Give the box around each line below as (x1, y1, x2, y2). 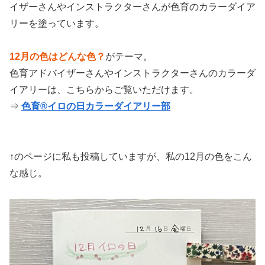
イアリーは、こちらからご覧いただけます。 (9, 85, 199, 95)
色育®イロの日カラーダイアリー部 (21, 101, 170, 112)
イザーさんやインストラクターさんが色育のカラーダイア (9, 2, 256, 12)
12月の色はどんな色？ (9, 51, 105, 62)
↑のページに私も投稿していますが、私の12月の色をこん (9, 151, 252, 162)
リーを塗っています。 (9, 18, 104, 29)
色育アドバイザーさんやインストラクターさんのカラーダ (9, 68, 256, 79)
